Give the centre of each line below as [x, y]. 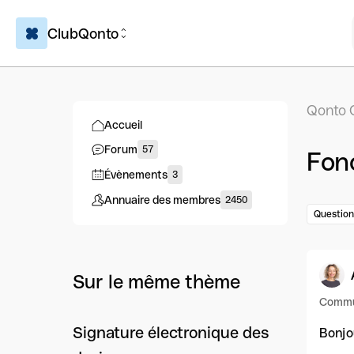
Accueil [123, 125]
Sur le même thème [156, 282]
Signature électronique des [171, 333]
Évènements [136, 174]
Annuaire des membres [162, 200]
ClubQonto [83, 33]
